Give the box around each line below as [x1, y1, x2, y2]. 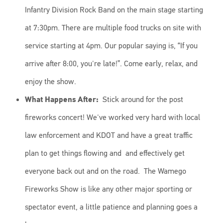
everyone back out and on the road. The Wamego [25, 166, 186, 177]
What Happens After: [25, 94, 99, 105]
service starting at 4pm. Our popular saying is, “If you [25, 40, 198, 51]
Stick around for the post [99, 94, 183, 105]
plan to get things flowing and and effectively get [25, 148, 185, 159]
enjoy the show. [25, 76, 76, 87]
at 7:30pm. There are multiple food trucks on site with [25, 22, 201, 33]
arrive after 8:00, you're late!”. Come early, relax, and [25, 58, 198, 69]
